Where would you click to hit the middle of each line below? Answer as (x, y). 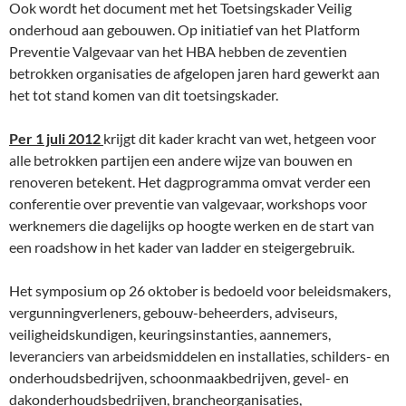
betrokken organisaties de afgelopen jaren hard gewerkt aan (194, 73)
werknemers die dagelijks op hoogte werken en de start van (192, 225)
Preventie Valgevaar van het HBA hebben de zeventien (178, 51)
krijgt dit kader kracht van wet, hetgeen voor (240, 138)
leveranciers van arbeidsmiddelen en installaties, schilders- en (199, 356)
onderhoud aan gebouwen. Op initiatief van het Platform (184, 29)
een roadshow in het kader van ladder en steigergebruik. (182, 247)
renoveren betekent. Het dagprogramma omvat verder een (190, 182)
